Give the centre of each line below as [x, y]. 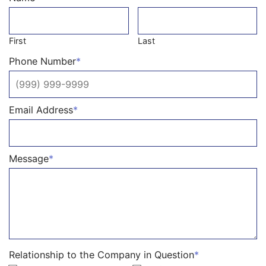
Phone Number [42, 61]
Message [29, 159]
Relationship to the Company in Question [102, 255]
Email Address [41, 110]
